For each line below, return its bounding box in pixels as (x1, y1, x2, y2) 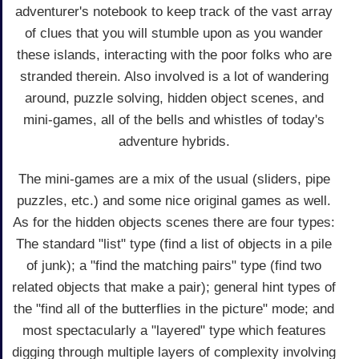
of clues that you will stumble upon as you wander (25, 25, 323, 41)
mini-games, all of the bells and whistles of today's (23, 111, 325, 127)
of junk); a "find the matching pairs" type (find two (26, 257, 321, 273)
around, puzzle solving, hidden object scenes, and (24, 90, 324, 106)
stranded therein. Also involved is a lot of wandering (19, 68, 329, 84)
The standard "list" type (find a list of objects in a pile (16, 236, 332, 252)
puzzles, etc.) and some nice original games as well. (17, 192, 331, 208)
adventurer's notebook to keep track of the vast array (15, 3, 333, 19)
